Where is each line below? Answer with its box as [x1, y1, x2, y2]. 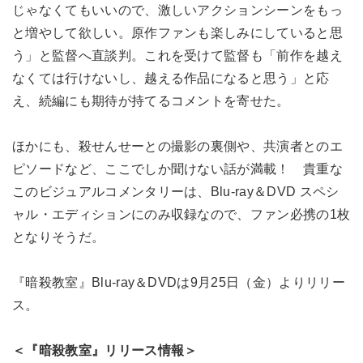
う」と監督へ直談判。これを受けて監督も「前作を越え [12, 48, 344, 62]
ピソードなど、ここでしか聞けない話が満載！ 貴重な [12, 161, 344, 176]
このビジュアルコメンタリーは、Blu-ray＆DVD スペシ [12, 184, 340, 199]
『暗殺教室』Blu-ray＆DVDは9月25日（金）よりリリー [12, 275, 345, 289]
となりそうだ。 [12, 229, 105, 244]
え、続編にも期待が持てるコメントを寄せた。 [12, 93, 290, 108]
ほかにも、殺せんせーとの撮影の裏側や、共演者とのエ [12, 139, 343, 153]
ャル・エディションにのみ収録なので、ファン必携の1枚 [12, 207, 351, 221]
